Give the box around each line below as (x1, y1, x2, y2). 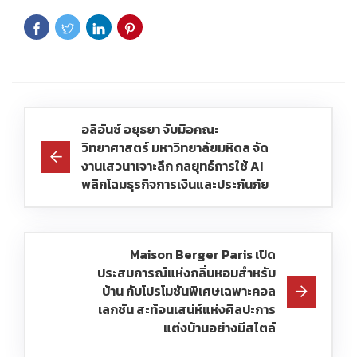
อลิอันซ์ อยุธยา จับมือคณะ (81, 120, 219, 139)
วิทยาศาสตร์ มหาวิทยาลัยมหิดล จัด (81, 138, 269, 158)
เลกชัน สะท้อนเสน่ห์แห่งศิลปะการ (98, 300, 276, 320)
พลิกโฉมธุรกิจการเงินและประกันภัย (81, 175, 269, 194)
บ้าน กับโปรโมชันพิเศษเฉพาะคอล (102, 281, 276, 301)
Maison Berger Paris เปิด (130, 245, 276, 265)
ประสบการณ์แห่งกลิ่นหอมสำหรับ (97, 263, 276, 283)
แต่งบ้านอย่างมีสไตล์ (163, 318, 276, 338)
